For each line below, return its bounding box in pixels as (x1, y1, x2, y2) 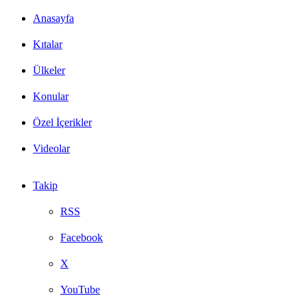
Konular (33, 90, 69, 102)
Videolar (33, 143, 70, 154)
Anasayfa (33, 12, 74, 24)
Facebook (60, 232, 103, 243)
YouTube (60, 284, 100, 295)
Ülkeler (33, 64, 65, 76)
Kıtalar (33, 38, 62, 50)
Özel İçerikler (33, 116, 92, 128)
